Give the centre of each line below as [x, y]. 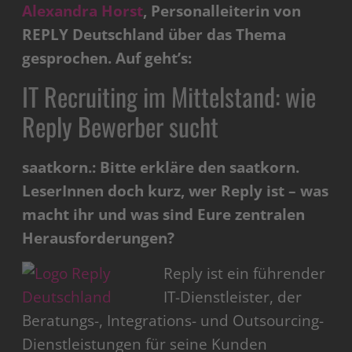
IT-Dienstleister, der [233, 297]
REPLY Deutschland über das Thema [154, 35]
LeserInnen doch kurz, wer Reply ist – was [176, 191]
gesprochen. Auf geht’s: [107, 59]
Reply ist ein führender [245, 274]
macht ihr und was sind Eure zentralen [164, 215]
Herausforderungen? [99, 238]
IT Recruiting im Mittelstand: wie [169, 97]
